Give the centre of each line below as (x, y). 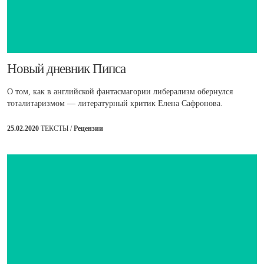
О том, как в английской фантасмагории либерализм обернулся (120, 92)
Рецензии (88, 129)
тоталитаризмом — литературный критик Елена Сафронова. (115, 104)
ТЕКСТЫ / (57, 129)
